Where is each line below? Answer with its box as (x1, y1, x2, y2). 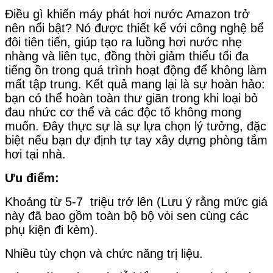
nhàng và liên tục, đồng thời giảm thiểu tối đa (5, 49, 249, 63)
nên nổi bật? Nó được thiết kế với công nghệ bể (5, 21, 264, 35)
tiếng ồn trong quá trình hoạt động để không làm (5, 63, 267, 77)
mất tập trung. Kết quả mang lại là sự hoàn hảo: (5, 77, 265, 91)
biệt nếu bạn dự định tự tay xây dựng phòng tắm (5, 133, 268, 147)
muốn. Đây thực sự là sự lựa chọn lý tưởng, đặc (5, 119, 266, 133)
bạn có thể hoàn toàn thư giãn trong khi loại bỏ (5, 91, 258, 105)
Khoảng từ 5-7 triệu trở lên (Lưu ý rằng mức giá (5, 195, 268, 209)
